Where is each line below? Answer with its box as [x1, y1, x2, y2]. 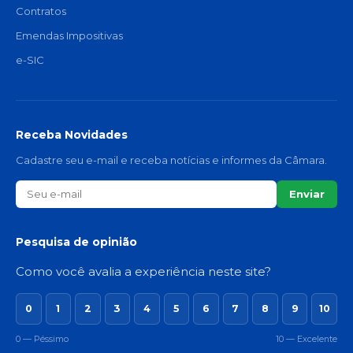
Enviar [289, 188, 325, 201]
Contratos [16, 4, 66, 17]
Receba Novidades [16, 128, 128, 143]
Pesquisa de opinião [16, 234, 137, 249]
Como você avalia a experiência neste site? [16, 263, 271, 279]
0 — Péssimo [16, 333, 69, 345]
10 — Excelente [276, 333, 337, 345]
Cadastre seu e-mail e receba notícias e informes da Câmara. [16, 153, 327, 166]
